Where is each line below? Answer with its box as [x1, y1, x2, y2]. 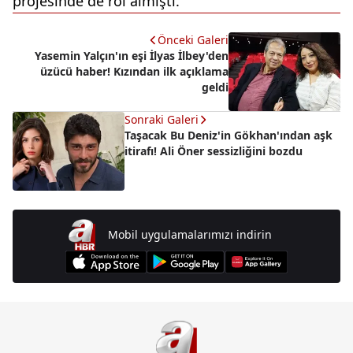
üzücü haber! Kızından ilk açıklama [40, 64, 229, 80]
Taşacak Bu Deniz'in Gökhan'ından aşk [124, 128, 333, 143]
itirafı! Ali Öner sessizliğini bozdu [124, 143, 303, 159]
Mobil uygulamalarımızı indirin [108, 227, 273, 243]
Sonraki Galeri [124, 112, 199, 128]
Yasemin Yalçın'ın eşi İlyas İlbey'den [35, 48, 229, 64]
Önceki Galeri [158, 32, 229, 48]
